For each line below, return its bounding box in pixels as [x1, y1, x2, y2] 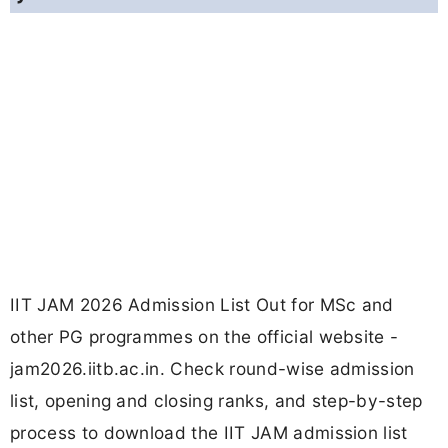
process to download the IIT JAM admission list [10, 422, 408, 444]
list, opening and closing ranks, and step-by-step [10, 390, 423, 412]
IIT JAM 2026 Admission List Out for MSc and [10, 294, 394, 316]
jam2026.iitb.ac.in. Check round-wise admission [10, 358, 415, 380]
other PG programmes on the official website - [10, 326, 399, 348]
